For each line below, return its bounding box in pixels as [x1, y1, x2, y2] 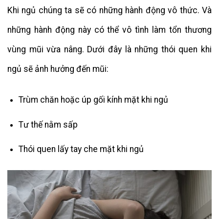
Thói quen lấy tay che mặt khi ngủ [18, 144, 144, 154]
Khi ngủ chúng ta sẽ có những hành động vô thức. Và [7, 5, 212, 16]
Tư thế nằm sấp [18, 119, 78, 130]
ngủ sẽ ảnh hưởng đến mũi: [7, 64, 109, 74]
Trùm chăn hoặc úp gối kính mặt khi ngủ [18, 94, 168, 105]
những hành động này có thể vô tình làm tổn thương [7, 25, 212, 35]
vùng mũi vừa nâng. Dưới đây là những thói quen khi [7, 44, 212, 55]
